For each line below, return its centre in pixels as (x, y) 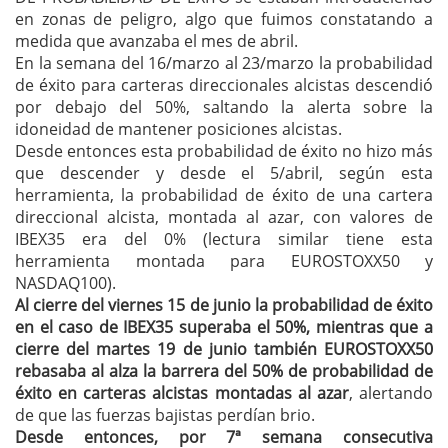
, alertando (391, 393)
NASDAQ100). (65, 283)
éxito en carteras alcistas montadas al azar (182, 393)
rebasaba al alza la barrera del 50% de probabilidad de (224, 371)
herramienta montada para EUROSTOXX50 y (224, 261)
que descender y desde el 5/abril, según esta (224, 173)
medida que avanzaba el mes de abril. (156, 41)
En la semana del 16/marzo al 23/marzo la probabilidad (224, 63)
